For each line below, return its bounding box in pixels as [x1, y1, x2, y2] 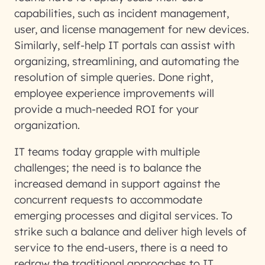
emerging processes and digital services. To [14, 209, 232, 222]
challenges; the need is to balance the [14, 161, 201, 174]
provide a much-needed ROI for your [14, 102, 199, 116]
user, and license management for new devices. [14, 22, 249, 36]
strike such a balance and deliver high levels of [14, 225, 247, 238]
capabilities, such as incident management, [14, 7, 229, 20]
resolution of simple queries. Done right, [14, 70, 213, 84]
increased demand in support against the [14, 177, 220, 190]
